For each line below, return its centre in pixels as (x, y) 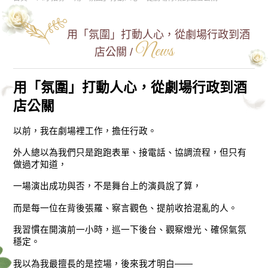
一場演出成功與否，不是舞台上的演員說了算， (108, 186)
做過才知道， (40, 165)
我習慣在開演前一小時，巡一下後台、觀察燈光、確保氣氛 (130, 230)
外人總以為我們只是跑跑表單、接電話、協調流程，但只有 (130, 153)
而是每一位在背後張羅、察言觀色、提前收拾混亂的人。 (126, 208)
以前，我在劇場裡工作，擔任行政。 (85, 131)
